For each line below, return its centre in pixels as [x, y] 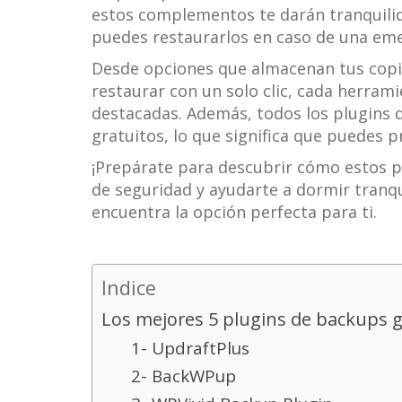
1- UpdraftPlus [190, 348]
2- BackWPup [184, 376]
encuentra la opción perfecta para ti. [234, 212]
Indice [129, 288]
